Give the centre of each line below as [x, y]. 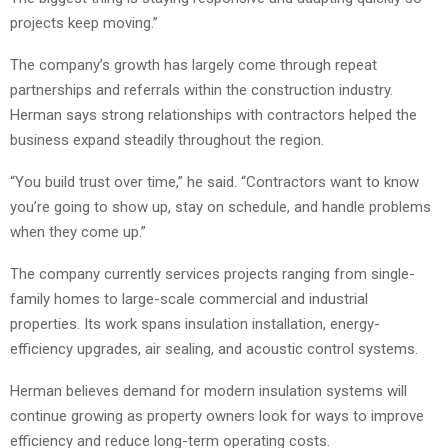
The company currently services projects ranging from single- [212, 273]
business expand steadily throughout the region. [167, 139]
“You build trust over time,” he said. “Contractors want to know [214, 181]
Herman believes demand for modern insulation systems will [208, 390]
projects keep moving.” [84, 22]
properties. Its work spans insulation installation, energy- [195, 323]
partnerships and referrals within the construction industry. [201, 89]
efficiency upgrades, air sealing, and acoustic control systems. [214, 348]
